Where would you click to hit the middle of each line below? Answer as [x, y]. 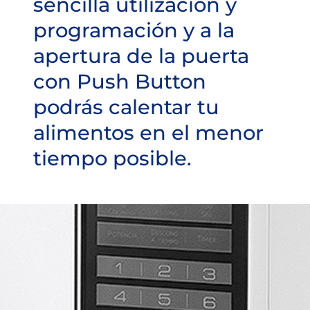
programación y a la [134, 30]
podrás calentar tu [126, 107]
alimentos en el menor [148, 133]
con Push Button [120, 81]
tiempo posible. [112, 158]
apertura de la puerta [141, 56]
